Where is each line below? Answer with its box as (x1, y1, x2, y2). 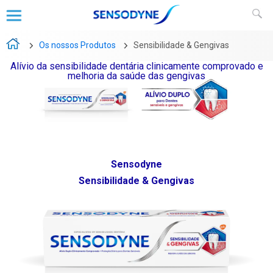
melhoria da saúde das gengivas (68, 69, 205, 82)
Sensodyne (111, 158, 162, 170)
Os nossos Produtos (39, 40, 116, 50)
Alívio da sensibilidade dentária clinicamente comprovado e (10, 60, 263, 72)
